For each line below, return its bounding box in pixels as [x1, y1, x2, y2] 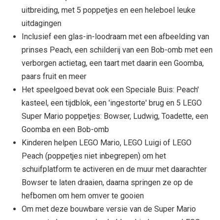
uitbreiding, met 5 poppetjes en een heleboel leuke [22, 5, 195, 15]
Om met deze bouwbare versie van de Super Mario [22, 204, 196, 214]
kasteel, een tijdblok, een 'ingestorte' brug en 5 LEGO [22, 98, 202, 108]
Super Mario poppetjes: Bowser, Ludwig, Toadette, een [22, 111, 208, 121]
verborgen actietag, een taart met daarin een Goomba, [22, 58, 204, 68]
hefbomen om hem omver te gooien [22, 191, 144, 200]
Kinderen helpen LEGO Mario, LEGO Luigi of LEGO [22, 137, 192, 147]
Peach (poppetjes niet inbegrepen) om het [22, 151, 166, 161]
